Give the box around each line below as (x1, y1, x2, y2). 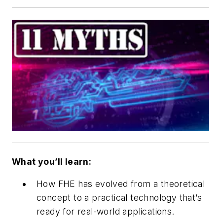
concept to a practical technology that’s (37, 192, 202, 203)
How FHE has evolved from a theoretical (37, 179, 205, 189)
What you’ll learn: (12, 156, 92, 167)
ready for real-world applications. (37, 206, 175, 217)
